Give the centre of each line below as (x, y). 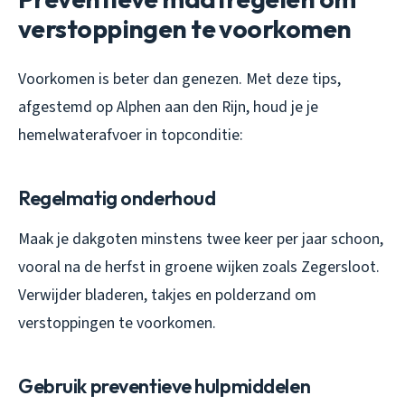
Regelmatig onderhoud (117, 198)
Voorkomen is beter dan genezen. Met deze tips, (179, 80)
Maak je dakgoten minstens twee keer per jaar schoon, (201, 240)
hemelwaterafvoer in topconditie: (131, 136)
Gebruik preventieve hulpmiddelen (165, 386)
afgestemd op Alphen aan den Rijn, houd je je (168, 108)
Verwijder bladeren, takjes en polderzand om (167, 296)
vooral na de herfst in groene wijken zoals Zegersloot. (199, 268)
